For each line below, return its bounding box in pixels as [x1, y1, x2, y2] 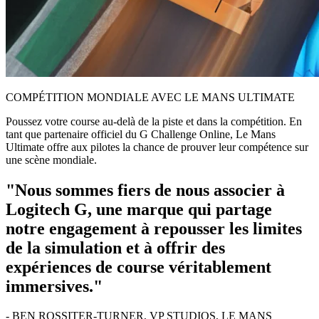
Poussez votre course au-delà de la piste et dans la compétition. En [6, 115, 302, 127]
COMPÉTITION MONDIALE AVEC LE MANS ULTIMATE [6, 90, 295, 103]
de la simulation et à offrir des [6, 238, 225, 257]
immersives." [6, 276, 103, 296]
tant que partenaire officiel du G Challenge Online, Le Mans [6, 127, 276, 140]
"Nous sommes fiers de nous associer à [6, 180, 285, 199]
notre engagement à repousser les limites [6, 219, 302, 238]
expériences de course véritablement [6, 257, 271, 276]
